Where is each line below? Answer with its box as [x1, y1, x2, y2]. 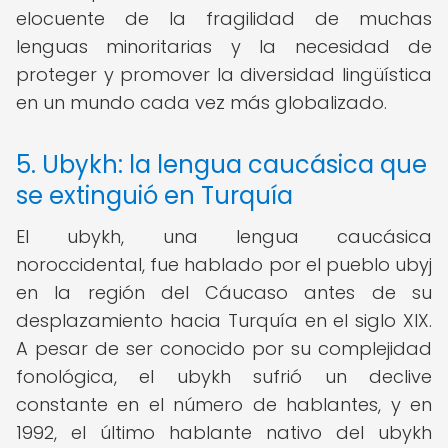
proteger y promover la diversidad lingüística [16, 62, 432, 87]
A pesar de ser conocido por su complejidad [16, 336, 432, 361]
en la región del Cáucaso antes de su [16, 280, 432, 305]
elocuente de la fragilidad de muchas [16, 6, 432, 31]
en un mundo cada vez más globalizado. [16, 90, 387, 115]
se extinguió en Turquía [16, 179, 293, 212]
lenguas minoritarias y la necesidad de [16, 34, 432, 59]
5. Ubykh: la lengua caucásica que [16, 148, 427, 181]
